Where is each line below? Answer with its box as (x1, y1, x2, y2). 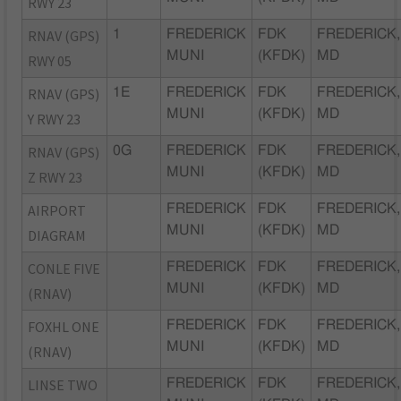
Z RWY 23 (28, 167, 83, 186)
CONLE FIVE (28, 259, 101, 277)
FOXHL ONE (28, 317, 100, 336)
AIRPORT (28, 200, 87, 219)
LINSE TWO (28, 375, 98, 394)
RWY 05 (28, 51, 73, 70)
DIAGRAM (28, 226, 87, 244)
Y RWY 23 (28, 109, 81, 128)
